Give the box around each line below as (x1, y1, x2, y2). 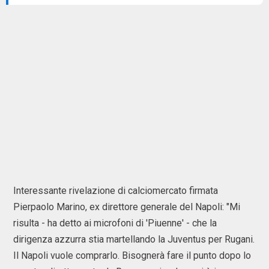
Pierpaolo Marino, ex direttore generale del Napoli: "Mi (13, 201, 240, 213)
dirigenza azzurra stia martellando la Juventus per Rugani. (13, 234, 255, 245)
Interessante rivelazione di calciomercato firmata (13, 185, 218, 196)
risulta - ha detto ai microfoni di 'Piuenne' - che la (13, 217, 217, 229)
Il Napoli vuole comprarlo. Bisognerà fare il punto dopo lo (13, 250, 251, 261)
